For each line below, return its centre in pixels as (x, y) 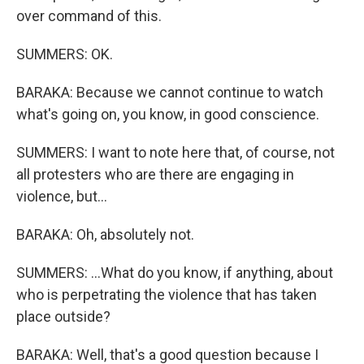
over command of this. (89, 16)
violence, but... (62, 196)
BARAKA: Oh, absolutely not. (105, 234)
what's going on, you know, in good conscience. (168, 114)
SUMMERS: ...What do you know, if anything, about (175, 273)
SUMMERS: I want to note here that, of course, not (175, 152)
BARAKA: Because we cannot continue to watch (170, 92)
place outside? (63, 316)
